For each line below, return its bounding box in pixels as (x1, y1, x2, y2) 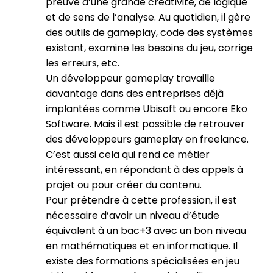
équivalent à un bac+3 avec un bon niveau (46, 224, 246, 238)
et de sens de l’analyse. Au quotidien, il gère (46, 10, 250, 24)
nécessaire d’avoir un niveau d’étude (46, 208, 219, 222)
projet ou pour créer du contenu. (46, 178, 202, 192)
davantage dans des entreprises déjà (46, 87, 224, 101)
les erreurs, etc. (46, 56, 119, 70)
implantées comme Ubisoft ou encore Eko (46, 102, 247, 116)
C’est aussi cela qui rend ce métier (46, 147, 210, 161)
